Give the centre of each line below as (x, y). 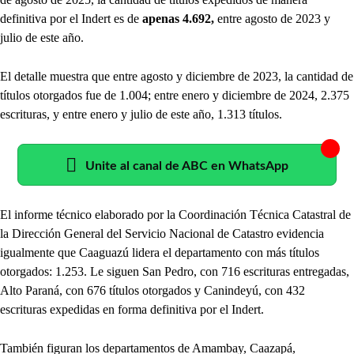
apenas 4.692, (178, 18)
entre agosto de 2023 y (272, 18)
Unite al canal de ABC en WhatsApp (187, 166)
